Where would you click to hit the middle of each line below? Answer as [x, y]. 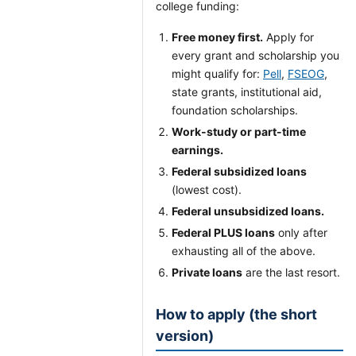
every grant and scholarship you [255, 55]
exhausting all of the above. [244, 251]
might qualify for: [217, 74]
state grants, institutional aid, [247, 92]
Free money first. [217, 37]
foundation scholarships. [235, 110]
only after [301, 232]
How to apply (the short [236, 314]
